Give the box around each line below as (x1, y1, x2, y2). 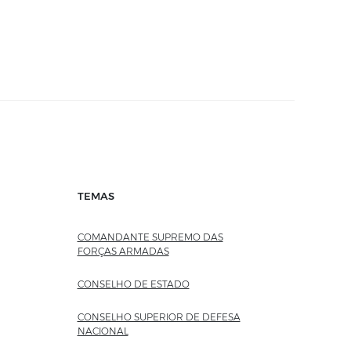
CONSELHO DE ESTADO (77, 278, 190, 290)
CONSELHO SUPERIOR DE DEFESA (77, 311, 241, 323)
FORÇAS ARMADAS (77, 245, 169, 257)
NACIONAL (77, 325, 128, 337)
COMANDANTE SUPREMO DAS (77, 231, 223, 243)
